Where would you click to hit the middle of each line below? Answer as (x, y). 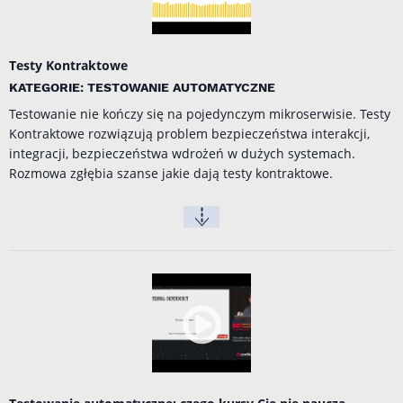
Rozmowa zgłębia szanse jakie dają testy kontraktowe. (171, 174)
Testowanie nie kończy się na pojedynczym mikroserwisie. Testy (200, 114)
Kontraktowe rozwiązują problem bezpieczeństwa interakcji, (189, 134)
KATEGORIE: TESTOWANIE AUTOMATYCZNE (142, 88)
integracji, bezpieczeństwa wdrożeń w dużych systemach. (182, 154)
